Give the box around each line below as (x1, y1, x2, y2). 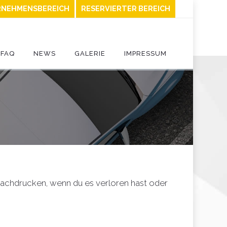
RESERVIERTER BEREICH (81, 4, 170, 13)
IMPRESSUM (124, 50, 167, 57)
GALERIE (74, 50, 105, 57)
